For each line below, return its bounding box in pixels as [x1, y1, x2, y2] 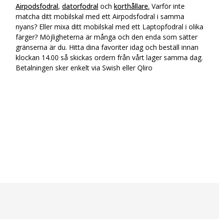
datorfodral [62, 1, 98, 11]
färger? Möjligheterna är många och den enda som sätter [16, 32, 197, 42]
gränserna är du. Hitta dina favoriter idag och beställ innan [16, 43, 198, 52]
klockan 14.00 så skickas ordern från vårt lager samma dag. [16, 53, 203, 62]
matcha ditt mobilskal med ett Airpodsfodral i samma [16, 12, 184, 21]
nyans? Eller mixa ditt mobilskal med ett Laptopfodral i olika [16, 22, 203, 31]
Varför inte [150, 1, 185, 11]
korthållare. [114, 1, 150, 11]
